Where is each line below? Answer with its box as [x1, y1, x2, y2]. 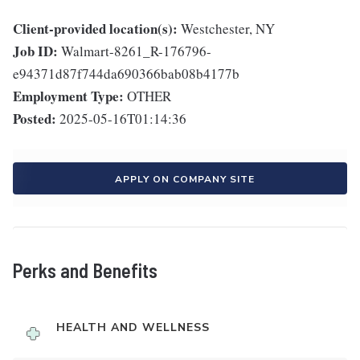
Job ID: [13, 40, 58, 61]
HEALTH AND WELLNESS [56, 319, 210, 335]
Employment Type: [13, 85, 124, 106]
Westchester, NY [181, 18, 275, 38]
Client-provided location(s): [13, 18, 178, 39]
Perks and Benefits [13, 258, 157, 282]
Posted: [13, 108, 56, 129]
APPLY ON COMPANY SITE [115, 172, 255, 186]
